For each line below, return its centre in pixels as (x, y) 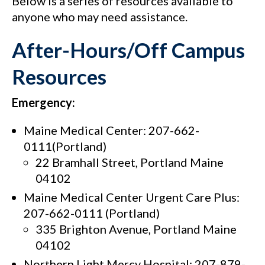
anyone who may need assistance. (100, 17)
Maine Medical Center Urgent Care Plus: (132, 197)
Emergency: (43, 103)
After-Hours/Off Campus (128, 50)
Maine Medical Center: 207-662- (112, 130)
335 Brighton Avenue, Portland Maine (136, 229)
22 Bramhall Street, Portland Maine (130, 162)
